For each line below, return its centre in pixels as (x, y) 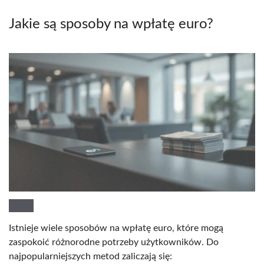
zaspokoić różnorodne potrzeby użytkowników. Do (114, 242)
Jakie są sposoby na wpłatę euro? (111, 24)
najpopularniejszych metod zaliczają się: (90, 256)
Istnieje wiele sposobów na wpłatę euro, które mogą (116, 228)
